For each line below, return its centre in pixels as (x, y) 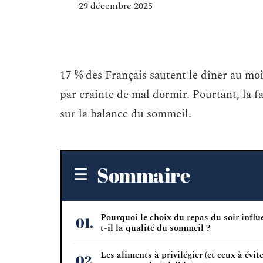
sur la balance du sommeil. (126, 114)
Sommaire (144, 175)
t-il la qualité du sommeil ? (155, 228)
